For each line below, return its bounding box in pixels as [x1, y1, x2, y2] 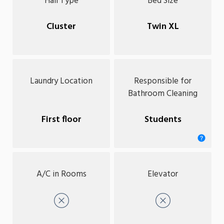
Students [144, 112, 181, 127]
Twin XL [146, 19, 179, 34]
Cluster [46, 19, 76, 34]
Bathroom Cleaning [128, 86, 197, 100]
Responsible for [134, 74, 191, 88]
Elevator [147, 167, 178, 181]
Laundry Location [30, 74, 92, 88]
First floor [41, 112, 81, 127]
